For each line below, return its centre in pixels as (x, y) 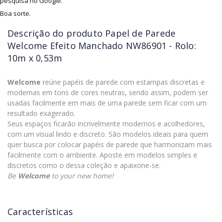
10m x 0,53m (35, 58)
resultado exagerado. (41, 113)
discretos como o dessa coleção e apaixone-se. (84, 166)
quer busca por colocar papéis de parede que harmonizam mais (110, 145)
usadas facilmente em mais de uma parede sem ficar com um (107, 103)
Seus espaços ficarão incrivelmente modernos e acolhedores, (106, 124)
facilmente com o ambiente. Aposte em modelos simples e (102, 155)
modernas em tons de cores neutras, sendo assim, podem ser (108, 93)
